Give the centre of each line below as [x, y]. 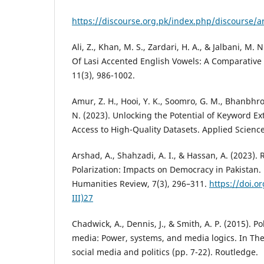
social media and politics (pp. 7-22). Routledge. [165, 252]
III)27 [82, 198]
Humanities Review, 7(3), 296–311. [141, 184]
